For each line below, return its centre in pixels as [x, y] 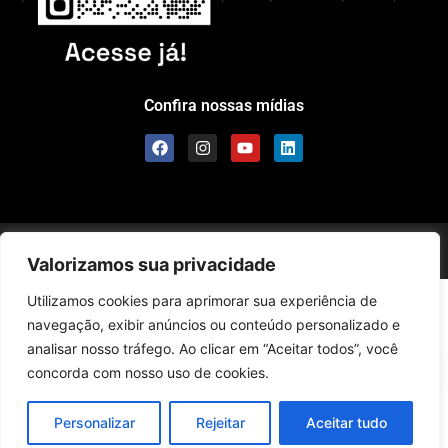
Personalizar [94, 422]
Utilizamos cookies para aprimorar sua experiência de [202, 300]
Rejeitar [220, 422]
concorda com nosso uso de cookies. [148, 372]
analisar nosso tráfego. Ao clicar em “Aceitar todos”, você [212, 348]
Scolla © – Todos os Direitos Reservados [134, 243]
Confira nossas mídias [224, 105]
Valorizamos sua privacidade [151, 264]
